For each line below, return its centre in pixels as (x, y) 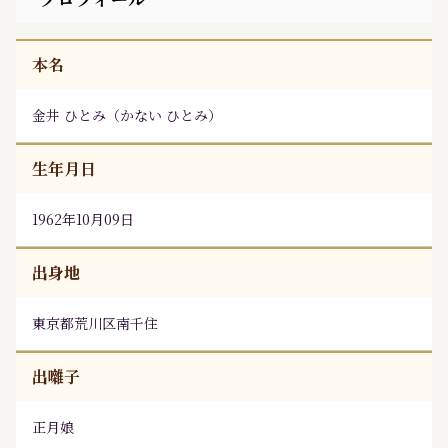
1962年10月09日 (83, 219)
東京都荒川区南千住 (95, 323)
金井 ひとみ (69, 115)
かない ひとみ (164, 115)
